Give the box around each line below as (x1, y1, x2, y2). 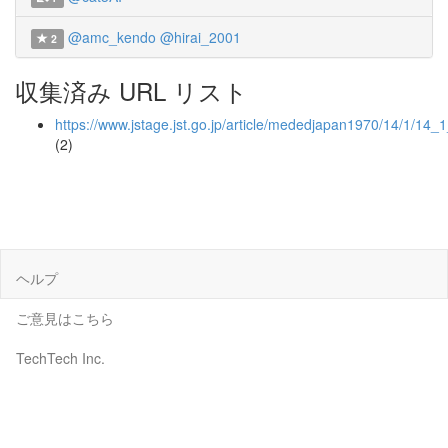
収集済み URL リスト (15, 73, 248, 108)
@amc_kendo (67, 27, 156, 47)
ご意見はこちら (16, 307, 114, 328)
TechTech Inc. (16, 347, 105, 368)
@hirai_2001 (159, 27, 241, 47)
